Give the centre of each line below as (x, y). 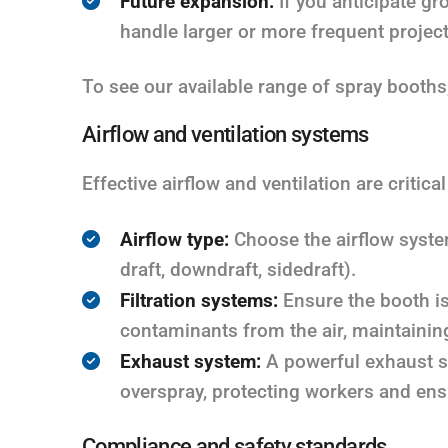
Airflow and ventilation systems (225, 134)
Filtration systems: (199, 300)
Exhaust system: (190, 361)
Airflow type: (174, 239)
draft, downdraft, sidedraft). (238, 269)
